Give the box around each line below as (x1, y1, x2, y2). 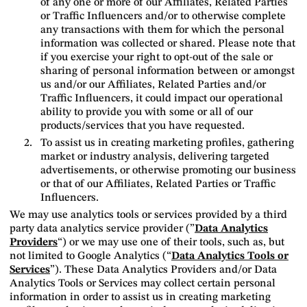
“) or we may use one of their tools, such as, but (58, 237, 284, 248)
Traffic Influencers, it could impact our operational (40, 93, 283, 104)
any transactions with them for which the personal (40, 25, 284, 36)
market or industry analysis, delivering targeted (40, 151, 269, 162)
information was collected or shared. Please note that (40, 38, 295, 49)
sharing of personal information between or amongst (40, 66, 295, 77)
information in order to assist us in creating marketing (10, 292, 271, 303)
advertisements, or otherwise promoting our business (40, 165, 296, 176)
